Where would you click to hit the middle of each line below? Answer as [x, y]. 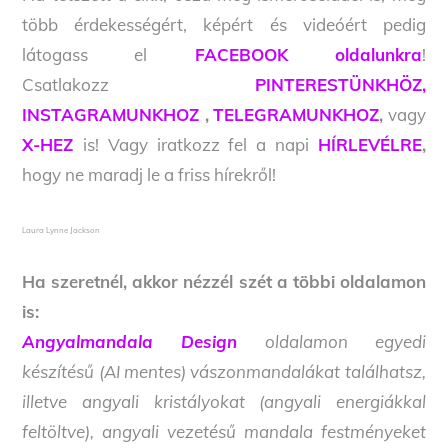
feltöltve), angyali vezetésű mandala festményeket [224, 432]
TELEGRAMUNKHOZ [296, 115]
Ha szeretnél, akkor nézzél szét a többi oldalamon [224, 282]
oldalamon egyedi [331, 342]
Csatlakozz [138, 85]
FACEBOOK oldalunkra [308, 55]
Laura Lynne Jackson [61, 230]
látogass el [85, 55]
